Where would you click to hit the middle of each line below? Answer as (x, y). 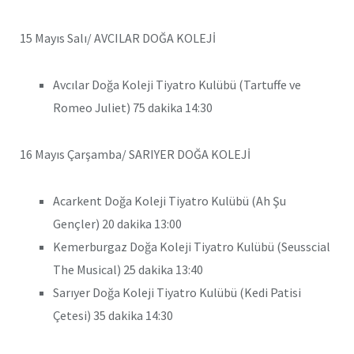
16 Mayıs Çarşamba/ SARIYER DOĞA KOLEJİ (135, 154)
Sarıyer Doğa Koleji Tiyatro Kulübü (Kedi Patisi (177, 292)
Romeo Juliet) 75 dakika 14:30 (133, 108)
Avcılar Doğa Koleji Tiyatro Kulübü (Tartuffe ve (177, 85)
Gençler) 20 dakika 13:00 (117, 223)
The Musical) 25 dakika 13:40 (128, 269)
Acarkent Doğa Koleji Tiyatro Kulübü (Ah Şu (169, 200)
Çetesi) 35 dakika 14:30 (113, 315)
